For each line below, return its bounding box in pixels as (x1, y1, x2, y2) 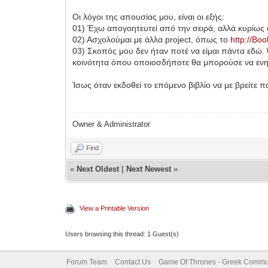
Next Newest (126, 165, 172, 173)
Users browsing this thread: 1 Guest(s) (65, 230, 179, 237)
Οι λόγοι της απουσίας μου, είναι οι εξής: (72, 12, 225, 22)
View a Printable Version (80, 205, 150, 212)
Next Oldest (77, 165, 120, 173)
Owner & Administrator (72, 120, 151, 129)
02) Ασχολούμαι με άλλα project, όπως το (72, 35, 231, 44)
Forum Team (66, 258, 107, 266)
